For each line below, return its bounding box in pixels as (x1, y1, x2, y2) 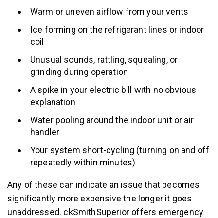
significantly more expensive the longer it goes (7, 193, 192, 203)
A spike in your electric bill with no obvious (30, 85, 197, 95)
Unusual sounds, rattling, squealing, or (30, 54, 178, 65)
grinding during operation (30, 67, 128, 77)
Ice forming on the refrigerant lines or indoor (30, 24, 204, 35)
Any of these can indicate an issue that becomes (7, 180, 200, 190)
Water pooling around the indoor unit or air (30, 115, 194, 125)
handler (30, 127, 60, 137)
